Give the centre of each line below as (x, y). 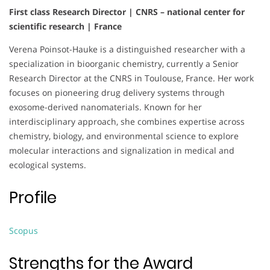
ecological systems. (48, 165)
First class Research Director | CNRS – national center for (127, 12)
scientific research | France (65, 27)
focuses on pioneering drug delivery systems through (117, 93)
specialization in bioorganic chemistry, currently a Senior (124, 64)
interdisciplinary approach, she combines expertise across (127, 122)
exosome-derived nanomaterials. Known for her (105, 107)
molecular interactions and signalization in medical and (122, 151)
